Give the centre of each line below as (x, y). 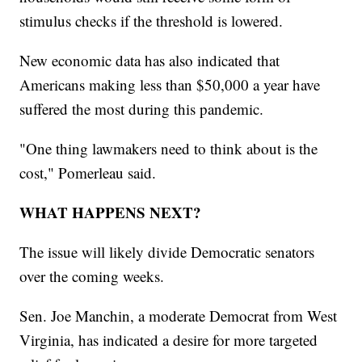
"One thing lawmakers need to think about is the (169, 148)
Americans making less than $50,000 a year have (170, 84)
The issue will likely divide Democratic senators (167, 251)
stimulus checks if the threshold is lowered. (152, 20)
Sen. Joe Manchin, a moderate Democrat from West (179, 315)
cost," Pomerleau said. (88, 172)
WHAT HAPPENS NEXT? (111, 212)
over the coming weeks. (92, 276)
